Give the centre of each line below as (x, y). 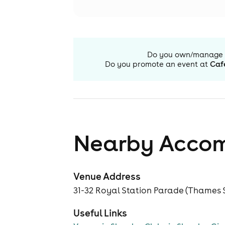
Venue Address (107, 176)
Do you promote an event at (156, 64)
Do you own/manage (185, 54)
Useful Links (100, 213)
